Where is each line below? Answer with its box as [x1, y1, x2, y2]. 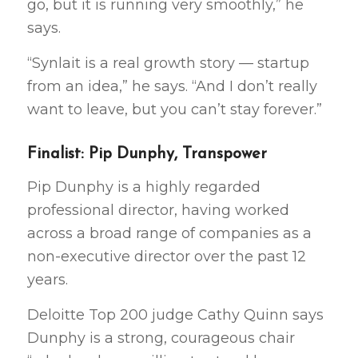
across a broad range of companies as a [26, 224, 312, 242]
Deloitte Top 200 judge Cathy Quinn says [26, 305, 324, 324]
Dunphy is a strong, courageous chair [26, 328, 295, 347]
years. [26, 270, 68, 288]
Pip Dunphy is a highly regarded [26, 177, 261, 196]
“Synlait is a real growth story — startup [26, 54, 309, 73]
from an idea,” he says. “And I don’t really [26, 78, 317, 96]
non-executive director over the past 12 [26, 247, 306, 265]
